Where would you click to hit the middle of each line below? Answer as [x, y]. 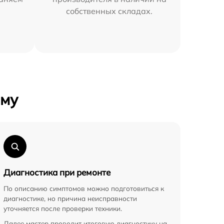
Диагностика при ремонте [57, 172]
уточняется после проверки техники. [63, 208]
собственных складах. [109, 11]
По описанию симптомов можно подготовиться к [84, 188]
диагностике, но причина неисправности [70, 198]
